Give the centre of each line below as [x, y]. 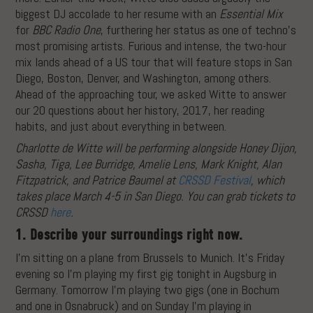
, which [268, 180]
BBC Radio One [67, 29]
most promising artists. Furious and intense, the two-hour [151, 45]
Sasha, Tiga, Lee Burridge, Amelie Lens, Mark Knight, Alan [149, 164]
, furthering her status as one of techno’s [199, 29]
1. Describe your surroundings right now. [129, 235]
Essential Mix [252, 13]
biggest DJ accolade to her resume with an [118, 13]
